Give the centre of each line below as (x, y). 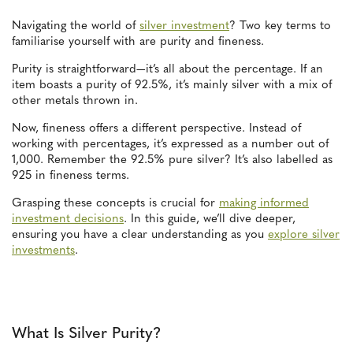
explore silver (304, 235)
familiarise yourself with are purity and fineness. (138, 42)
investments (43, 251)
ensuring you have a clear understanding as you (140, 235)
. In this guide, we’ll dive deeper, (210, 219)
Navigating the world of (76, 26)
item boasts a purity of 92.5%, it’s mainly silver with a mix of (172, 85)
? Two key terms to (280, 26)
